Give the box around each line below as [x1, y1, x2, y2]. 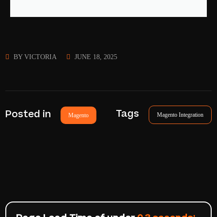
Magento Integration [156, 111, 203, 119]
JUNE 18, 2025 [74, 53, 117, 61]
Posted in [5, 107, 54, 121]
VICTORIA [24, 53, 57, 61]
